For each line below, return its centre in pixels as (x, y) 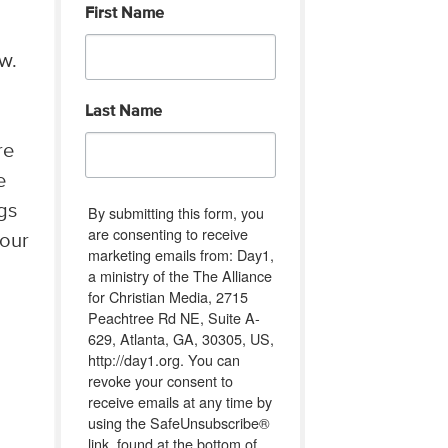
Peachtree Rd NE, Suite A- (173, 317)
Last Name (123, 111)
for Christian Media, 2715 (167, 296)
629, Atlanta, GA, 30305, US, (180, 338)
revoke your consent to (160, 380)
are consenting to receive (167, 233)
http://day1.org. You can (163, 359)
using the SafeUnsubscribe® (178, 422)
